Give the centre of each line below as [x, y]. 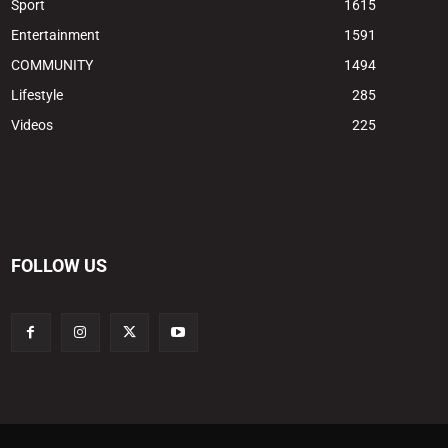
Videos [32, 125]
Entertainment [56, 35]
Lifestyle [37, 95]
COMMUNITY [52, 65]
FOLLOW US [59, 266]
